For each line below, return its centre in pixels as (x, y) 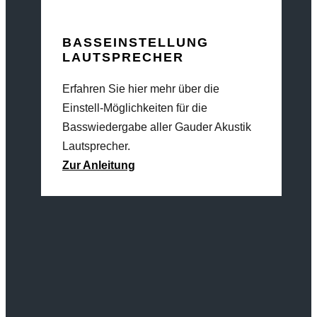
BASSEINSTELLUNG (136, 42)
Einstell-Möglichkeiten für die (135, 108)
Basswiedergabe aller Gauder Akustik (157, 127)
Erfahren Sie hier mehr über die (141, 89)
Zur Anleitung (99, 165)
